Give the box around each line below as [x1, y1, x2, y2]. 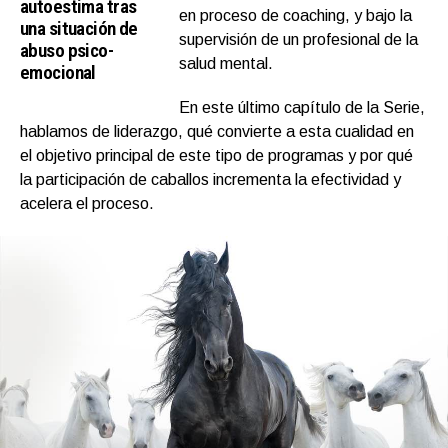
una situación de [20, 16, 138, 40]
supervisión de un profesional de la [179, 30, 419, 48]
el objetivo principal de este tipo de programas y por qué [20, 146, 413, 164]
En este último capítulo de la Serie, [179, 98, 426, 116]
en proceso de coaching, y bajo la [179, 6, 413, 24]
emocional [20, 60, 96, 84]
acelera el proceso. [20, 194, 154, 212]
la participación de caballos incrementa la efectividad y [20, 170, 401, 188]
